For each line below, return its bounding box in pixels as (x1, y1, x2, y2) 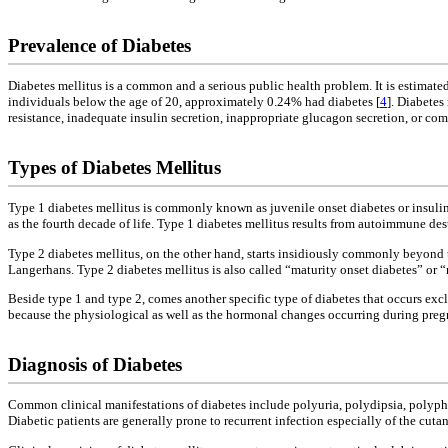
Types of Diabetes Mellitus (8, 157, 221, 179)
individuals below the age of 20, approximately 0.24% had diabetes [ (8, 94, 380, 110)
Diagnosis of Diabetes (8, 354, 182, 376)
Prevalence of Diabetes (8, 34, 191, 56)
